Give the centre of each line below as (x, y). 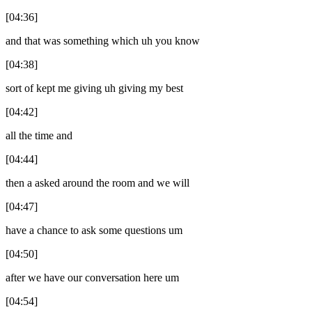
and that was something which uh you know (103, 40)
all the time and (39, 135)
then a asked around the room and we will (97, 182)
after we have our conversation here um (92, 277)
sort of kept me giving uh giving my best (94, 88)
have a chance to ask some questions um (94, 230)
